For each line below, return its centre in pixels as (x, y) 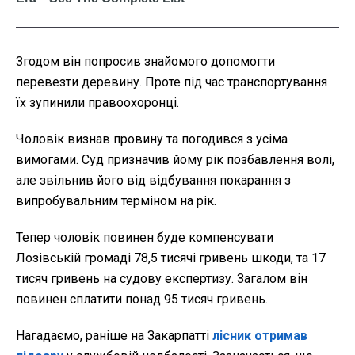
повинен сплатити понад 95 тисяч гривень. (142, 300)
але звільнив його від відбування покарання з (153, 181)
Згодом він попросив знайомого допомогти (145, 62)
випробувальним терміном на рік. (116, 201)
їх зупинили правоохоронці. (97, 103)
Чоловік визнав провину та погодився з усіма (152, 139)
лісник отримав (260, 336)
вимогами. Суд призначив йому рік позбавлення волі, (175, 160)
